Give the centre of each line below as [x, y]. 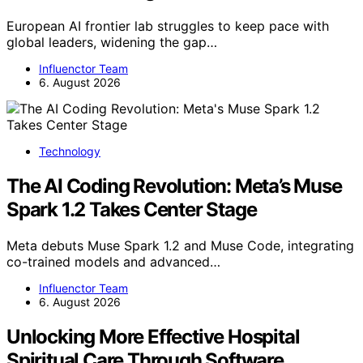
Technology [70, 151]
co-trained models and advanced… [113, 261]
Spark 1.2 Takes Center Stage [132, 209]
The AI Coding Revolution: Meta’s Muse [174, 186]
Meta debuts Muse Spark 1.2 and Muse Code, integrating [180, 245]
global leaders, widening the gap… [112, 42]
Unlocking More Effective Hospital [153, 336]
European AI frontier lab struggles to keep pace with [168, 26]
